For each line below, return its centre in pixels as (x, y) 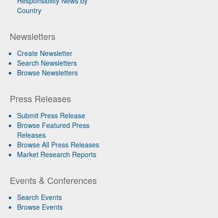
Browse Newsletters (47, 73)
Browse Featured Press (53, 125)
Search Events (39, 197)
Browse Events (40, 207)
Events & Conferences (53, 180)
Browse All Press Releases (58, 145)
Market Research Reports (57, 154)
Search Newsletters (47, 63)
